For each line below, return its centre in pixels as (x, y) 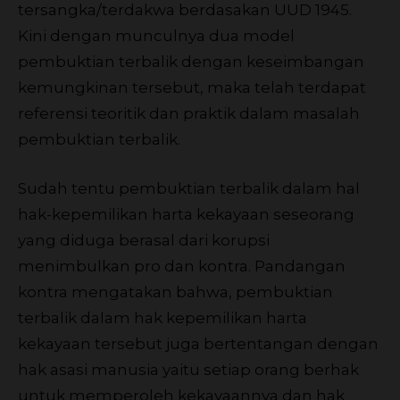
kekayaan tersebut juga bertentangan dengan (198, 343)
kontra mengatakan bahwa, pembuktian (175, 292)
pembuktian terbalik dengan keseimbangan (191, 61)
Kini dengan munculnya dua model (156, 35)
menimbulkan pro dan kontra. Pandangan (182, 266)
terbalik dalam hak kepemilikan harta (162, 317)
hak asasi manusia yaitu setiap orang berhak (188, 369)
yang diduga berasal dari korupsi (144, 240)
